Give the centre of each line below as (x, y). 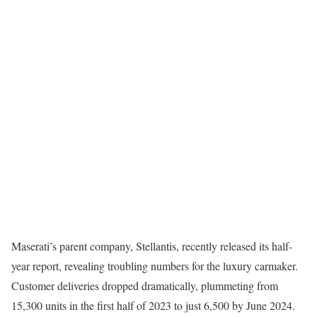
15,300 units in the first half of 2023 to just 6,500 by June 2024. (153, 305)
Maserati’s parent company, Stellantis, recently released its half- (152, 246)
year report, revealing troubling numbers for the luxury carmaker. (155, 266)
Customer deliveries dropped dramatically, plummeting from (145, 286)
